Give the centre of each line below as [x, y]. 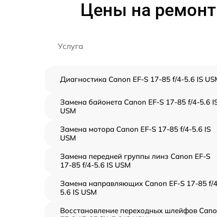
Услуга [70, 46]
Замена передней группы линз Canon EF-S [135, 156]
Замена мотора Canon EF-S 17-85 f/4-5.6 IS [135, 129]
